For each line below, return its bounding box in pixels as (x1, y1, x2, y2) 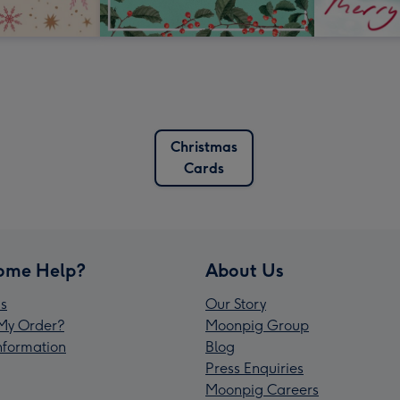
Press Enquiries (205, 360, 304, 378)
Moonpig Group (205, 317, 309, 335)
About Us (205, 260, 284, 282)
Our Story (205, 296, 266, 313)
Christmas (170, 138, 237, 156)
